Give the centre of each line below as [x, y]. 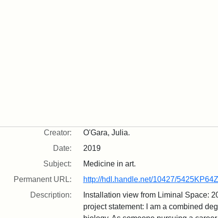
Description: [51, 195]
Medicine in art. [109, 164]
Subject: [57, 164]
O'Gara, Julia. [106, 133]
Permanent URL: [42, 179]
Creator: [57, 133]
